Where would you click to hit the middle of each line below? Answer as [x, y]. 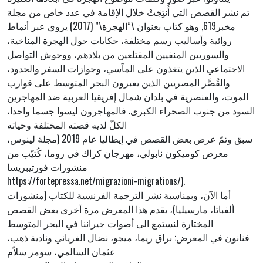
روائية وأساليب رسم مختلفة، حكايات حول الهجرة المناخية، [119, 40]
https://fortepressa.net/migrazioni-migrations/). [96, 181]
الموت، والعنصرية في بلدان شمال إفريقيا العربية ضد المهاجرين [128, 97]
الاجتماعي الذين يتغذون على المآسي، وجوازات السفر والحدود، [126, 68]
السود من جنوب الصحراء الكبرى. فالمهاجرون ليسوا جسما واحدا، [131, 111]
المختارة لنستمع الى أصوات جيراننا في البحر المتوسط [110, 223]
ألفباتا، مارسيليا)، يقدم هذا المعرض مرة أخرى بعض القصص [121, 209]
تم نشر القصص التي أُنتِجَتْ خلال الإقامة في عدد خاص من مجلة [128, 12]
